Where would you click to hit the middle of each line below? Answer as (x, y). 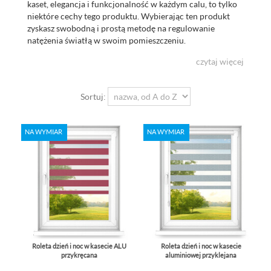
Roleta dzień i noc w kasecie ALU (79, 246)
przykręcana (79, 255)
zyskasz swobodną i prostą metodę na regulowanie (121, 28)
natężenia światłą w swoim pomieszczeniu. (106, 40)
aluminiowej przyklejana (201, 255)
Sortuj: (94, 96)
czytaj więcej (220, 61)
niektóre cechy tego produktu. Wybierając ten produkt (129, 16)
